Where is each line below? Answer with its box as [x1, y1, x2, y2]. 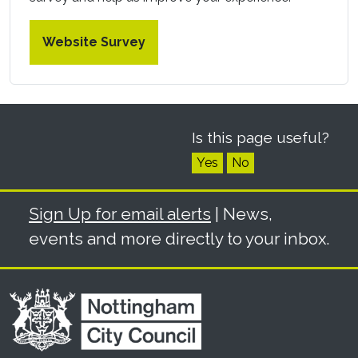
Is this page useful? [192, 128, 329, 146]
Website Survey [42, 34, 145, 50]
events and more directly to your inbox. [29, 228, 329, 249]
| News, [211, 203, 272, 224]
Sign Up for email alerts [29, 203, 211, 224]
